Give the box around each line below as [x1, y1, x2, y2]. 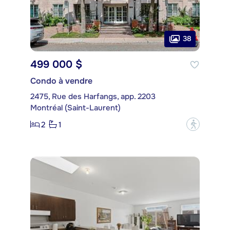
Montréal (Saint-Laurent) [30, 103, 121, 113]
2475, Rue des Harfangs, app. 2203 [30, 91, 156, 102]
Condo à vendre [30, 75, 92, 87]
